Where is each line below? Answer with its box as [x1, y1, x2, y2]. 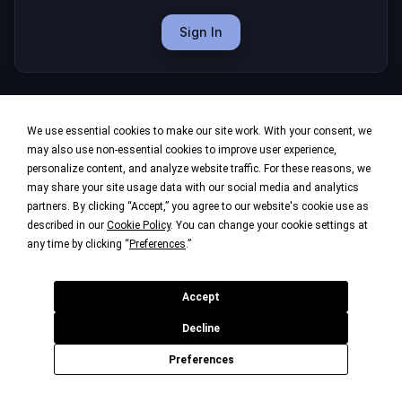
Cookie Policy [107, 219, 170, 232]
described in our [27, 219, 107, 232]
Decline [182, 321, 220, 335]
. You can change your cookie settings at [170, 219, 368, 232]
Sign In [179, 24, 223, 39]
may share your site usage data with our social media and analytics [27, 181, 359, 194]
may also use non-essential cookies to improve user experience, [27, 144, 336, 156]
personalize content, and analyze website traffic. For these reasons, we [27, 162, 371, 175]
